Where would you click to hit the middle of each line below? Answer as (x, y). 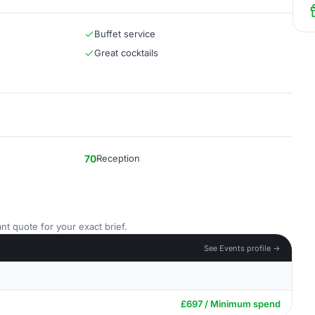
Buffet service (125, 34)
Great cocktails (126, 53)
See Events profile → (242, 248)
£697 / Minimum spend (231, 304)
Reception (118, 158)
